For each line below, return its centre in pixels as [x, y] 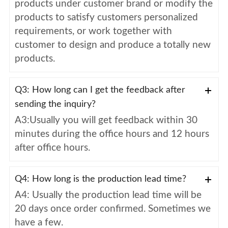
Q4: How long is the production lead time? [100, 179]
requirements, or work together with [93, 31]
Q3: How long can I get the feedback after [100, 90]
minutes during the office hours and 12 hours [112, 134]
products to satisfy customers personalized [106, 17]
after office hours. [52, 148]
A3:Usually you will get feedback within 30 [106, 120]
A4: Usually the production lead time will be [108, 195]
